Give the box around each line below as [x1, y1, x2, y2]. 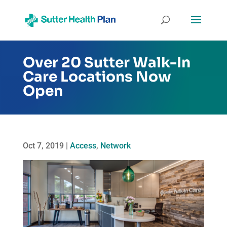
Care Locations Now [22, 68, 171, 86]
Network [100, 141, 131, 150]
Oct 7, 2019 [22, 141, 64, 150]
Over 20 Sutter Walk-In [22, 54, 191, 71]
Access [69, 141, 96, 150]
